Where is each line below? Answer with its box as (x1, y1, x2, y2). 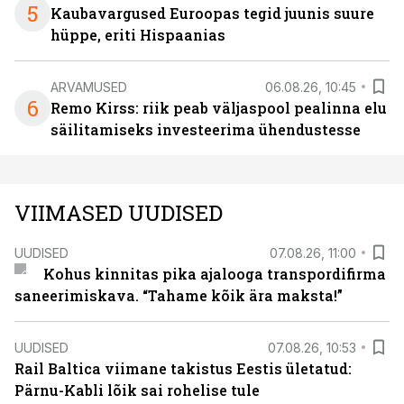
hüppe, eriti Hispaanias (50, 25, 225, 44)
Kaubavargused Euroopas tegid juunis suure (50, 4, 374, 23)
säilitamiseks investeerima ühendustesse (50, 120, 361, 139)
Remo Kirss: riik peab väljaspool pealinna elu (50, 98, 387, 117)
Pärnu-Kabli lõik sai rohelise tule (14, 381, 260, 399)
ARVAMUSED (50, 78, 127, 95)
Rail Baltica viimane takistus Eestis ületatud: (14, 359, 352, 378)
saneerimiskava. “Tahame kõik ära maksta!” (14, 286, 343, 305)
